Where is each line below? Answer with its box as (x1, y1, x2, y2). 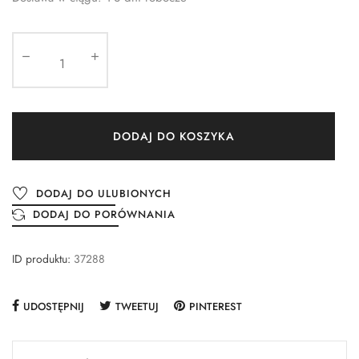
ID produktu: (12, 251, 71, 268)
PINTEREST (189, 299, 242, 315)
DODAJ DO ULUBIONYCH (36, 186, 171, 202)
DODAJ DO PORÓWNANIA (33, 207, 175, 223)
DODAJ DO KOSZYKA (112, 127, 235, 144)
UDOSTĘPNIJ (23, 299, 84, 315)
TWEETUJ (115, 299, 159, 315)
